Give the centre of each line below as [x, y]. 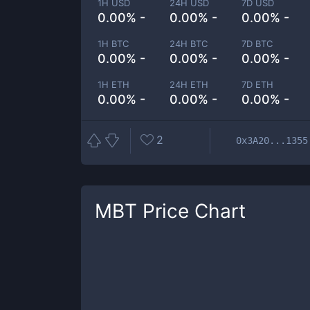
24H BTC [189, 44]
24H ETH [189, 84]
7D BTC [257, 44]
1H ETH [113, 84]
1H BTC [113, 44]
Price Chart [191, 211]
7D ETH [258, 84]
